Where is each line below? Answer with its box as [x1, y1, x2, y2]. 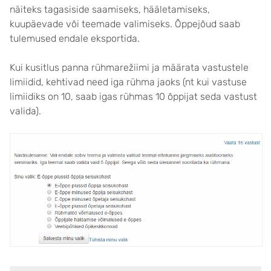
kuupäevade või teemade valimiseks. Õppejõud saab [10, 18, 240, 30]
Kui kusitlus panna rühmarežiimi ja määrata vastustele [10, 62, 249, 73]
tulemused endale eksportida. [10, 33, 140, 44]
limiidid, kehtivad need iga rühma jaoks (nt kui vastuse [10, 76, 247, 88]
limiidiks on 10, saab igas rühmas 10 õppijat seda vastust [10, 91, 257, 102]
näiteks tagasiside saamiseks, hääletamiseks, [10, 4, 210, 15]
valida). [10, 105, 44, 117]
